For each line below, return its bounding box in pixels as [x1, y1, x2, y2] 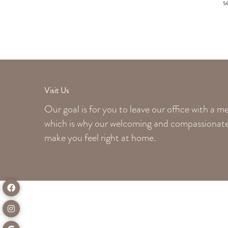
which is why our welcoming [44, 116, 154, 131]
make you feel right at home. [44, 130, 156, 145]
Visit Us [44, 84, 70, 96]
